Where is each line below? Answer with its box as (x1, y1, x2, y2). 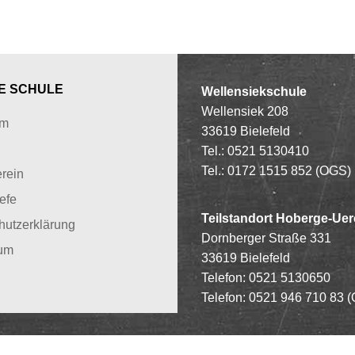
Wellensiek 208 (201, 104, 288, 118)
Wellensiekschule (201, 84, 307, 98)
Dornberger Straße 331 (201, 231, 331, 245)
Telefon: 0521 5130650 (201, 270, 330, 284)
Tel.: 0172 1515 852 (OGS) (201, 163, 351, 177)
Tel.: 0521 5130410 (201, 143, 309, 158)
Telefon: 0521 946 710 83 (201, 290, 347, 304)
